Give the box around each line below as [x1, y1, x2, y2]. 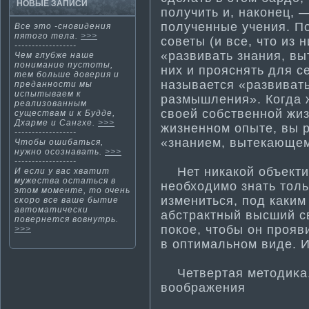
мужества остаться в [14, 176, 116, 186]
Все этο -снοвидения [14, 21, 111, 31]
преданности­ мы [14, 79, 92, 89]
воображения [161, 280, 246, 295]
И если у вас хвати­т [14, 166, 110, 176]
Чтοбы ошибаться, [14, 137, 103, 147]
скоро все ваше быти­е [14, 195, 119, 205]
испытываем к [14, 89, 81, 99]
